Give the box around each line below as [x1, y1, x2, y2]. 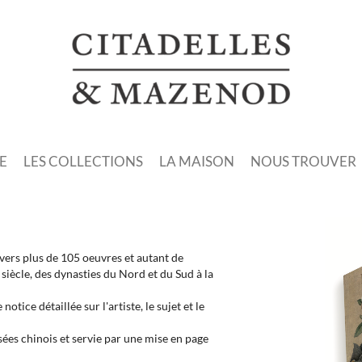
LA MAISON [159, 152, 234, 170]
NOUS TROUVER [250, 152, 356, 170]
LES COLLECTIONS [23, 152, 143, 170]
